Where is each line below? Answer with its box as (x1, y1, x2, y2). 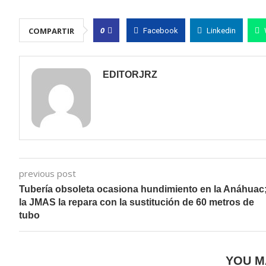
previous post (19, 167, 76, 179)
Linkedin (207, 26, 236, 35)
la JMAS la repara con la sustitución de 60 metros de (19, 197, 254, 207)
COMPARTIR (28, 26, 74, 36)
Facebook (143, 26, 178, 35)
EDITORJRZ (103, 69, 157, 80)
